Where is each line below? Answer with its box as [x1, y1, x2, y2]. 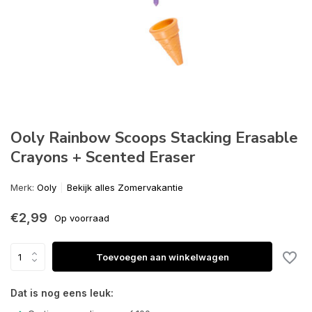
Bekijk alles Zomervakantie [67, 182, 183, 193]
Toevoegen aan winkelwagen [95, 251, 229, 263]
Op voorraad [54, 212, 109, 224]
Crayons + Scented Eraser [10, 147, 195, 168]
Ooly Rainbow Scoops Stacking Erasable [10, 127, 298, 148]
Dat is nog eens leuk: [10, 287, 114, 299]
